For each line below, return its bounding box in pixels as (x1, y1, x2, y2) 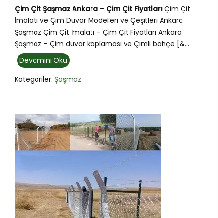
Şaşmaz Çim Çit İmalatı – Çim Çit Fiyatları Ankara (15, 27, 182, 37)
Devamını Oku (19, 55, 67, 66)
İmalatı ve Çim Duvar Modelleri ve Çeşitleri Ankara (15, 16, 183, 26)
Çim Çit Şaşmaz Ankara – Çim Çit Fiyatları (15, 4, 163, 14)
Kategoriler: (15, 74, 54, 85)
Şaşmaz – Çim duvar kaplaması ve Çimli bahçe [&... (15, 39, 189, 49)
